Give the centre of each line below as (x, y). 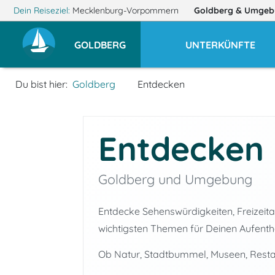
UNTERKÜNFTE (220, 45)
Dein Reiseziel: (41, 10)
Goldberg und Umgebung (176, 179)
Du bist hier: (41, 84)
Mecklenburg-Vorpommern (125, 10)
